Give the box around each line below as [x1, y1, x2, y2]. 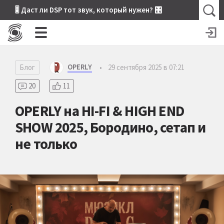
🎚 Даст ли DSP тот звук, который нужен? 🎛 [15, 5, 162, 14]
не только [15, 134, 77, 153]
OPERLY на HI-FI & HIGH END [15, 101, 184, 120]
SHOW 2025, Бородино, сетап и [15, 118, 206, 136]
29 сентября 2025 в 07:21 [108, 62, 184, 72]
